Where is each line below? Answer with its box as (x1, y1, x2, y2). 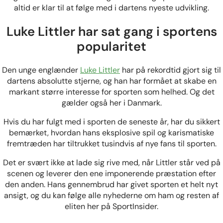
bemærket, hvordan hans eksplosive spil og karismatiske (9, 127, 214, 138)
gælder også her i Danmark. (61, 97, 162, 108)
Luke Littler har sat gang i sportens (6, 23, 217, 40)
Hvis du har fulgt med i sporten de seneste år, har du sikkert (3, 116, 220, 127)
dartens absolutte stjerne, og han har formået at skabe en (6, 75, 217, 86)
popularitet (77, 38, 146, 55)
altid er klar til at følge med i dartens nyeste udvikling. (14, 2, 209, 13)
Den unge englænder (2, 64, 80, 75)
